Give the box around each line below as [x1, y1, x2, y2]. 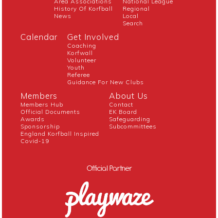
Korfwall [67, 49, 93, 57]
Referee [67, 71, 91, 79]
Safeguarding [109, 115, 151, 123]
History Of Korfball [54, 5, 113, 13]
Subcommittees [109, 123, 157, 130]
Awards [20, 115, 45, 123]
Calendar [20, 32, 58, 42]
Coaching [67, 42, 97, 50]
